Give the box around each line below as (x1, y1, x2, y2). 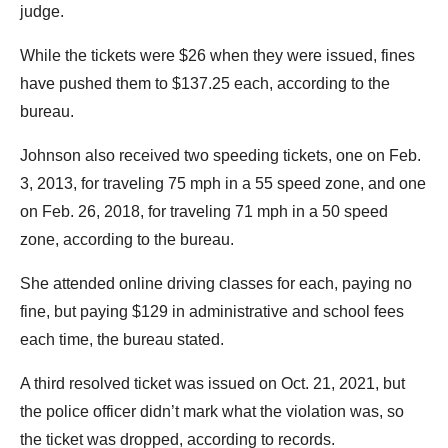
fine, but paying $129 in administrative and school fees (20, 303, 404, 321)
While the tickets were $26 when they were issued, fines (20, 47, 415, 65)
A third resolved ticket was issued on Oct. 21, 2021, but (20, 375, 405, 393)
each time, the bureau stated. (20, 331, 224, 349)
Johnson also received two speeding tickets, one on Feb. (20, 147, 421, 165)
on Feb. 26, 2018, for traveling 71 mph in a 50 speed (20, 203, 388, 221)
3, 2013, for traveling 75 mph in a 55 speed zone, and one (20, 175, 426, 193)
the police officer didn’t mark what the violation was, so (20, 403, 404, 421)
